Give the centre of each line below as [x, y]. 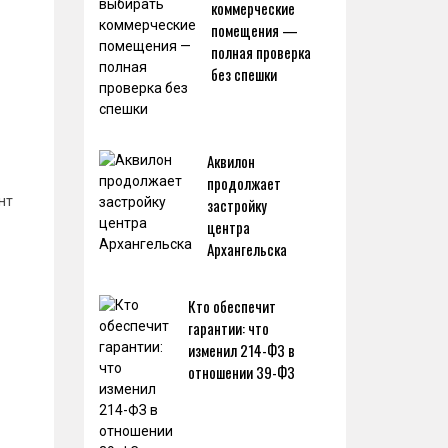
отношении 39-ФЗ [241, 372]
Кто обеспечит [231, 306]
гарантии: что [228, 328]
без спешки [243, 74]
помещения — [254, 30]
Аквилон [230, 161]
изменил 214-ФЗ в [241, 350]
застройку [236, 205]
